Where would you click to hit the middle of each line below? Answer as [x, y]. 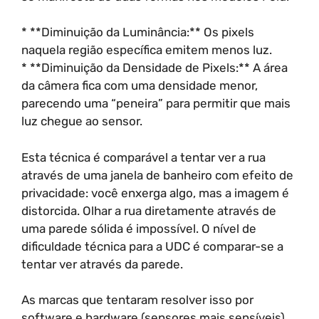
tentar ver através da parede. [102, 264]
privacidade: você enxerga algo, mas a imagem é [155, 193]
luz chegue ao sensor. [82, 121]
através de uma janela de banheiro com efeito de [157, 175]
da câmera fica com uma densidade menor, [140, 85]
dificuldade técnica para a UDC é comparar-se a [152, 246]
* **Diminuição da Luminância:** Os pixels [138, 32]
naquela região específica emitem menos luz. [147, 50]
